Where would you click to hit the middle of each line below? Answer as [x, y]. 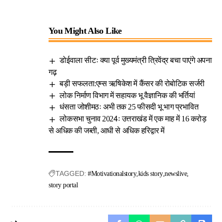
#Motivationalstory [112, 174]
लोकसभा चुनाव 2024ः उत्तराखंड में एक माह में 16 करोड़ [133, 119]
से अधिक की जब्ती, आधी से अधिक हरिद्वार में [107, 131]
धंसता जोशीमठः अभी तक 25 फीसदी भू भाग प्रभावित [129, 107]
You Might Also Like [85, 31]
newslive [176, 174]
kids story [150, 174]
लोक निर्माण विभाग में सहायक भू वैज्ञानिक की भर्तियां [127, 95]
